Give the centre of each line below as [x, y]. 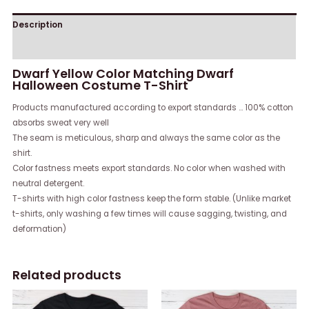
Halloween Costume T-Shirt [101, 86]
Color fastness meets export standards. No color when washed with [149, 168]
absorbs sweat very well [61, 122]
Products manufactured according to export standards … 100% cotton [153, 107]
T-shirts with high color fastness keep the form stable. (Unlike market [152, 198]
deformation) [40, 229]
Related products [67, 275]
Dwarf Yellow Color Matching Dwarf [123, 74]
